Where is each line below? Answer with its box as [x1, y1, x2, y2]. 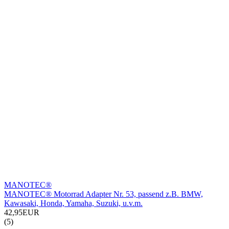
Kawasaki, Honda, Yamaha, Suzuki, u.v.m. [4, 199, 143, 208]
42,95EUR [4, 208, 39, 217]
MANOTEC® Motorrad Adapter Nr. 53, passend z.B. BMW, [4, 190, 203, 199]
